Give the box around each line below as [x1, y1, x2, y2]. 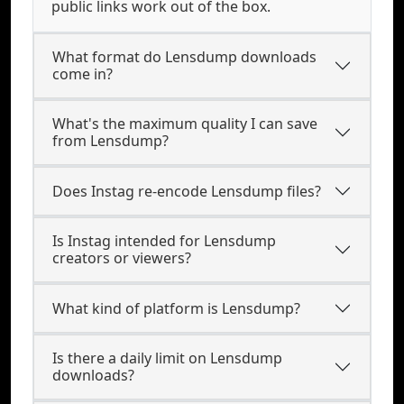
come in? [52, 64, 113, 84]
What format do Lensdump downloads [52, 47, 317, 67]
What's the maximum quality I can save [52, 114, 317, 133]
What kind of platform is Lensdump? [52, 298, 300, 318]
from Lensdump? [52, 131, 169, 151]
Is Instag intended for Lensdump [52, 231, 276, 251]
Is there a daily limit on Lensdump [52, 348, 282, 368]
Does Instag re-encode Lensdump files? [52, 180, 321, 201]
